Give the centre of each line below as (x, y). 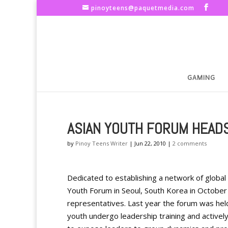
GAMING (201, 78)
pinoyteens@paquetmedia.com (143, 8)
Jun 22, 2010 (150, 143)
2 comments (190, 143)
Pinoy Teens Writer (102, 143)
